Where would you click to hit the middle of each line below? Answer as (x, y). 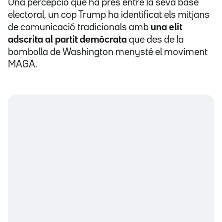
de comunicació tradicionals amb (79, 28)
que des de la (155, 40)
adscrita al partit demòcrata (67, 40)
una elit (166, 28)
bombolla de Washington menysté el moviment (108, 52)
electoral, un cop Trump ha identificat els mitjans (109, 15)
